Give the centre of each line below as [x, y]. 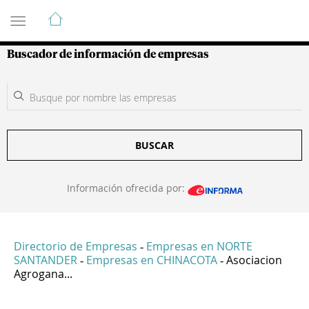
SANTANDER [46, 260]
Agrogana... [43, 274]
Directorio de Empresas [76, 247]
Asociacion [254, 260]
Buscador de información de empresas [108, 54]
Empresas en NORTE [199, 247]
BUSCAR [154, 145]
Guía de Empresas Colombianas [131, 13]
